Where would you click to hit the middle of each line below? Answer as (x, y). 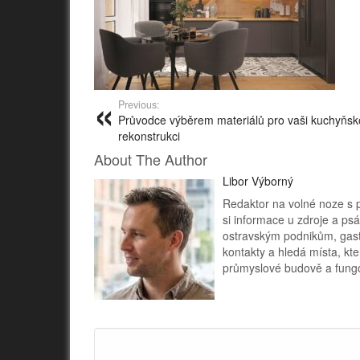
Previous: (139, 104)
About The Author (151, 159)
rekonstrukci (149, 136)
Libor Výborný (258, 181)
